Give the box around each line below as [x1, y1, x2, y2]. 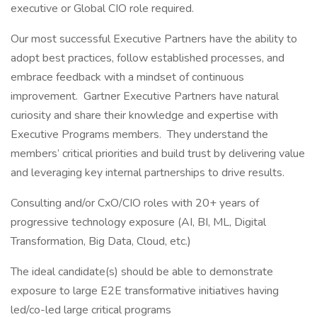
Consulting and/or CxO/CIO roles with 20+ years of [11, 195, 259, 211]
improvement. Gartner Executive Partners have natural [11, 88, 279, 104]
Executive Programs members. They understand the [11, 127, 268, 142]
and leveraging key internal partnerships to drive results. [11, 165, 284, 180]
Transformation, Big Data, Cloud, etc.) [11, 234, 191, 249]
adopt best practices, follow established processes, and [11, 50, 284, 66]
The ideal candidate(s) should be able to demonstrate [11, 264, 273, 279]
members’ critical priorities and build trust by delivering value [11, 146, 305, 161]
